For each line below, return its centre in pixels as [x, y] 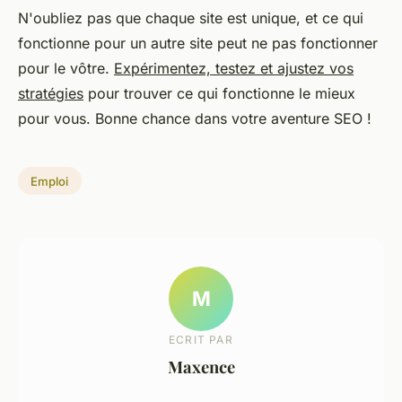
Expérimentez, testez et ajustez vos [234, 68]
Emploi [50, 181]
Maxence [201, 367]
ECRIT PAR [201, 340]
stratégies [51, 93]
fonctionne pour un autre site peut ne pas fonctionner [198, 43]
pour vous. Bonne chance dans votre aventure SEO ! [195, 118]
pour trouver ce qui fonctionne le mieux [219, 93]
